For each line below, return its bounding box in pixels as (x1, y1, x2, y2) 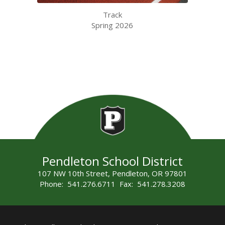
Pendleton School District (42, 152, 183, 169)
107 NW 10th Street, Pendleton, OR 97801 (37, 168, 187, 178)
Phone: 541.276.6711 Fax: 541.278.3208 (39, 178, 185, 189)
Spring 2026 (91, 20, 134, 30)
